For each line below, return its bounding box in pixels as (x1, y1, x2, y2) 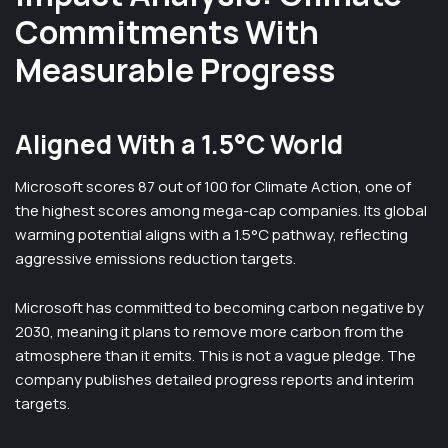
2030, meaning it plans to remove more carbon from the (15, 321, 404, 342)
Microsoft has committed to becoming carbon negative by (15, 297, 424, 318)
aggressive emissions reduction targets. (15, 248, 296, 269)
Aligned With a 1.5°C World (15, 126, 343, 162)
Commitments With (15, 10, 319, 54)
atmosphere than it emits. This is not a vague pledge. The (15, 345, 416, 366)
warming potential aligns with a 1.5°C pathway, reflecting (15, 224, 408, 245)
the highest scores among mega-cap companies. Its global (15, 200, 427, 221)
